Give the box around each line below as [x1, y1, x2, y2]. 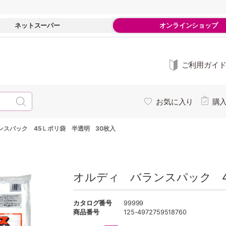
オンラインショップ [159, 21, 218, 29]
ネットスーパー [14, 21, 61, 29]
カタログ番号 [73, 199, 112, 207]
